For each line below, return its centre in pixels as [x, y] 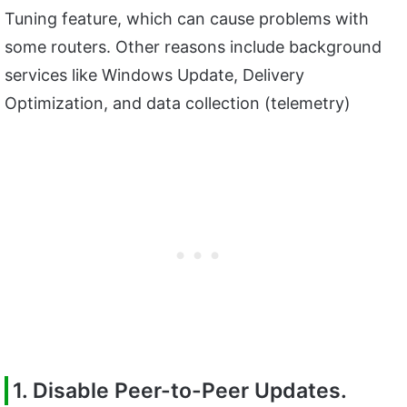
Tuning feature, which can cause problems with [187, 18]
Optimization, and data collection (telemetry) [178, 103]
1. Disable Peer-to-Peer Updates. [180, 390]
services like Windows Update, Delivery [154, 74]
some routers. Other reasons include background [193, 46]
